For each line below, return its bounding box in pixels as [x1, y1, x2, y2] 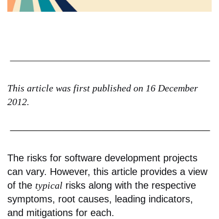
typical [35, 179, 63, 191]
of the [7, 179, 35, 191]
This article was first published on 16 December [7, 83, 198, 94]
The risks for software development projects [7, 152, 197, 163]
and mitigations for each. [7, 207, 114, 218]
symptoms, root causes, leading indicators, [7, 193, 193, 204]
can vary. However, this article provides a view [7, 166, 207, 177]
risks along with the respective [63, 179, 196, 191]
